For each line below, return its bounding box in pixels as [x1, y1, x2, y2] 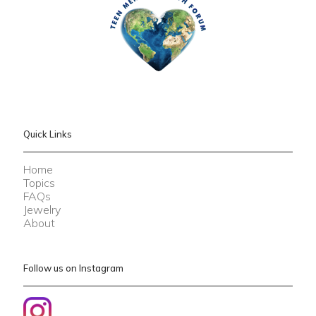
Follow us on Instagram [23, 262, 123, 274]
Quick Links [23, 128, 72, 140]
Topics [23, 176, 55, 190]
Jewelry [23, 202, 61, 217]
